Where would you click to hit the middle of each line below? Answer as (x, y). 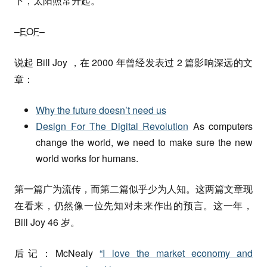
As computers (221, 126)
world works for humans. (87, 158)
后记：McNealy (57, 253)
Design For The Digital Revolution (112, 126)
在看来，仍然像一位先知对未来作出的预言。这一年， (133, 205)
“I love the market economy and (176, 253)
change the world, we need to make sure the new (144, 142)
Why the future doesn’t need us (101, 110)
